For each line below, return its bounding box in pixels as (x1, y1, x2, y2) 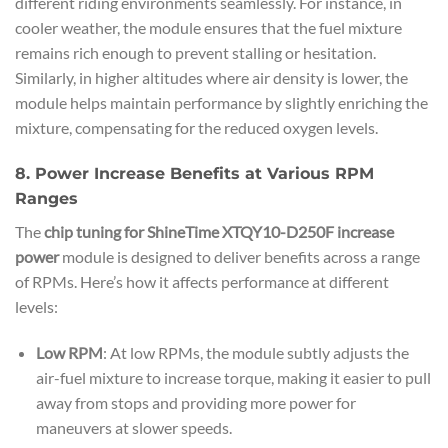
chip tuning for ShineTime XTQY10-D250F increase (44, 222, 394, 242)
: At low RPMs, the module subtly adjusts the (102, 343, 409, 363)
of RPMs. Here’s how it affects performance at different (15, 272, 389, 292)
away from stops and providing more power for (35, 393, 356, 413)
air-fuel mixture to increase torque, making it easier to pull (35, 368, 431, 388)
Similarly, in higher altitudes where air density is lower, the (15, 68, 408, 88)
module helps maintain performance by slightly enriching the (15, 93, 428, 113)
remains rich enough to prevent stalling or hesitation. (15, 43, 376, 63)
